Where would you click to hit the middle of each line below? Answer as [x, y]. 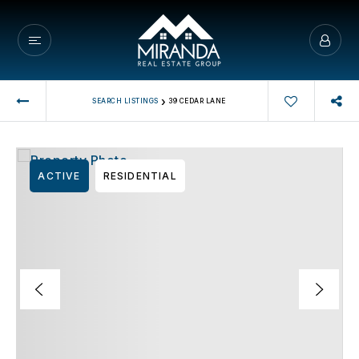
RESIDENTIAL [140, 176]
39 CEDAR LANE [197, 101]
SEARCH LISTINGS [125, 101]
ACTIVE [59, 176]
